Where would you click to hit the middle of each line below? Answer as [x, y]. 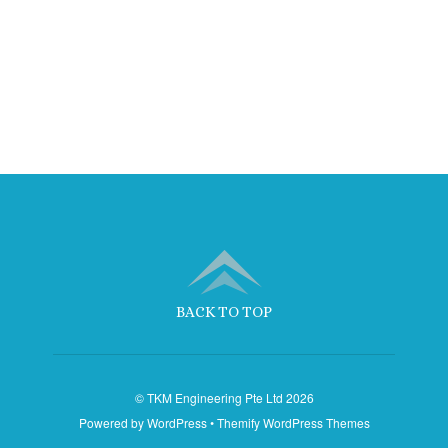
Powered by [112, 422]
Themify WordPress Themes [293, 422]
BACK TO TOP [223, 311]
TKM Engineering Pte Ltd [214, 397]
